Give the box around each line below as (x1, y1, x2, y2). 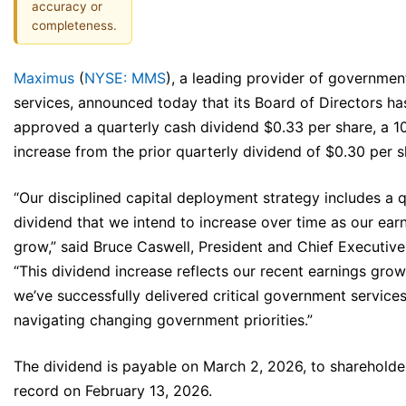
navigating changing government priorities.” (14, 311, 313, 330)
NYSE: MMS (84, 69, 166, 88)
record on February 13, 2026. (14, 382, 212, 401)
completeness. (32, 17, 117, 33)
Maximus (14, 69, 74, 88)
